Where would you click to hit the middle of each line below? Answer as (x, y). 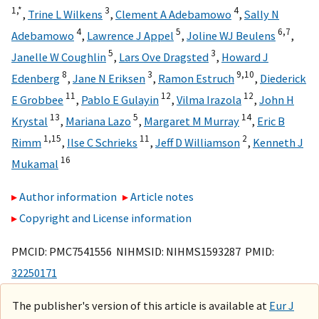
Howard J (245, 57)
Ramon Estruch (196, 78)
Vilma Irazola (209, 99)
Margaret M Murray (192, 121)
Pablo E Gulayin (120, 99)
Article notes (162, 197)
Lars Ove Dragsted (164, 57)
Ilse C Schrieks (102, 142)
